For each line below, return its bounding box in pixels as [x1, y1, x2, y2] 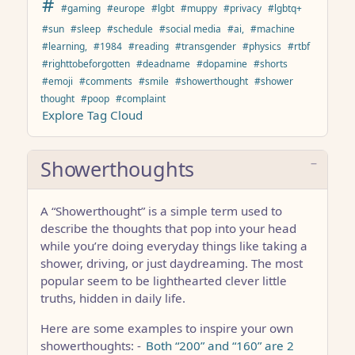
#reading [128, 39, 169, 53]
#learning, [42, 39, 87, 53]
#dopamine [197, 56, 247, 71]
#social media [159, 21, 221, 36]
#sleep [71, 21, 101, 36]
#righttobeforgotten [42, 56, 130, 71]
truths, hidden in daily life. [40, 289, 185, 306]
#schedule [107, 21, 153, 36]
